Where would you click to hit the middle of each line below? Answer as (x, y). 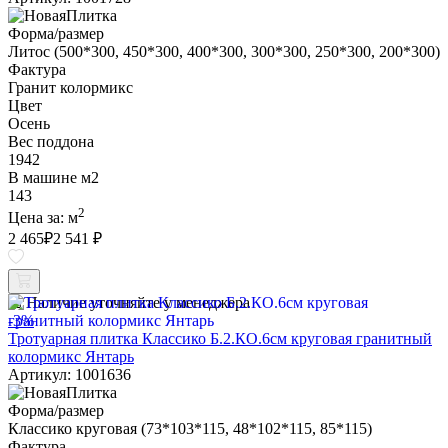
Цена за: (38, 217)
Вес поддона (51, 141)
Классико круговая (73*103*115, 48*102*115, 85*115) (190, 428)
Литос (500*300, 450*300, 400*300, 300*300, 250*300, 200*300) (224, 51)
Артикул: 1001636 (69, 374)
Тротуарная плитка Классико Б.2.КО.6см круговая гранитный (220, 338)
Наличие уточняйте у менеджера (138, 302)
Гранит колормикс (70, 87)
